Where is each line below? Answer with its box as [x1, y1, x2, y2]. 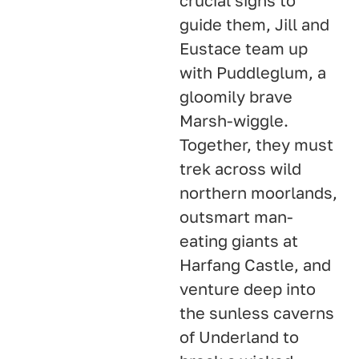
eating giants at [179, 231, 298, 251]
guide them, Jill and [179, 14, 329, 34]
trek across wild [179, 159, 301, 179]
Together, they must [179, 135, 333, 155]
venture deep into [179, 279, 316, 299]
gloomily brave [179, 87, 292, 107]
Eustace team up [179, 38, 308, 58]
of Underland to [179, 327, 299, 347]
